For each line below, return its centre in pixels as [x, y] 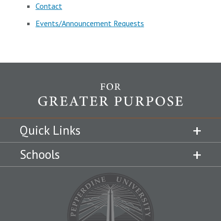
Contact [49, 6]
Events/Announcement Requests [90, 23]
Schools [40, 155]
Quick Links [50, 130]
